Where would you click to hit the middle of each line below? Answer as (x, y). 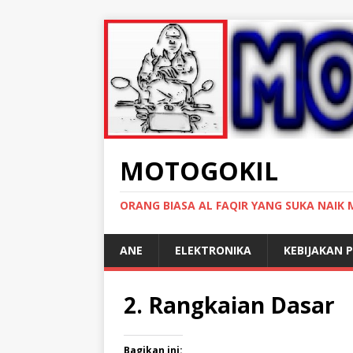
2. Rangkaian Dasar (229, 305)
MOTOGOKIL (199, 170)
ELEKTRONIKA (213, 250)
